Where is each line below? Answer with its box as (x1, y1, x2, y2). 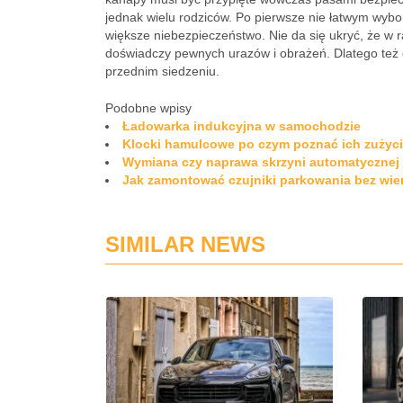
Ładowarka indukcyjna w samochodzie (122, 119, 361, 133)
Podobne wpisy (105, 101, 192, 115)
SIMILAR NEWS (105, 232, 265, 256)
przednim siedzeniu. (105, 64, 219, 78)
